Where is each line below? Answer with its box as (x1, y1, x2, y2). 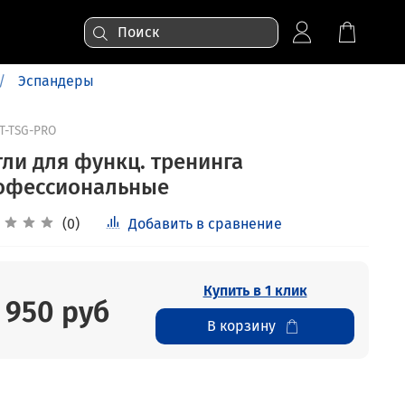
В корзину (206, 317, 276, 335)
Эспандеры (17, 71, 94, 89)
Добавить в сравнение (127, 215, 282, 233)
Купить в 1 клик (202, 282, 307, 300)
